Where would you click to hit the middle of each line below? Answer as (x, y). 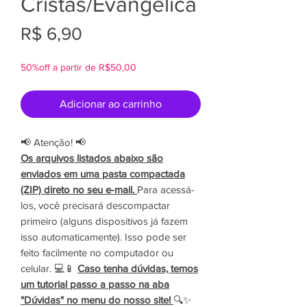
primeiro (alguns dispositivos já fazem (104, 221)
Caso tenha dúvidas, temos (138, 269)
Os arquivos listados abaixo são (92, 158)
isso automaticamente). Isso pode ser (103, 237)
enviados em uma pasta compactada (103, 174)
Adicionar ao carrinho (111, 104)
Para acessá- (166, 190)
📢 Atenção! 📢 (53, 143)
